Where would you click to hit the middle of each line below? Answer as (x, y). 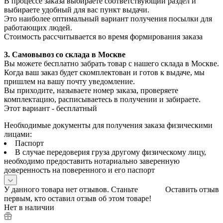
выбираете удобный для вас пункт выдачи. (77, 9)
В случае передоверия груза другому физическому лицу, (111, 152)
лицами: (18, 134)
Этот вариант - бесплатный (51, 108)
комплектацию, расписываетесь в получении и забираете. (102, 99)
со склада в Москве (90, 54)
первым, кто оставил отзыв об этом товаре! (78, 198)
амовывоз (36, 54)
